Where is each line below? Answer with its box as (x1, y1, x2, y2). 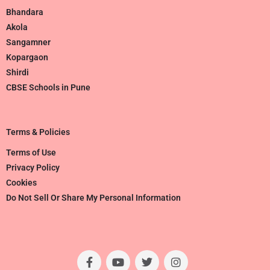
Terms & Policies (6, 127, 70, 137)
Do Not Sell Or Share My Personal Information (6, 192, 181, 202)
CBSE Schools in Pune (6, 82, 90, 92)
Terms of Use (6, 147, 56, 157)
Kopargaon (6, 52, 48, 62)
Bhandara (6, 7, 43, 17)
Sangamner (6, 37, 51, 47)
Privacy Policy (6, 162, 60, 172)
